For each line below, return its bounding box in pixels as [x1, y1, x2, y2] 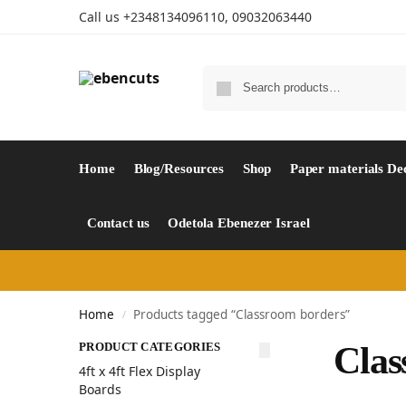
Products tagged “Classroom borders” [133, 306, 351, 323]
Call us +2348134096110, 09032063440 [79, 8, 312, 25]
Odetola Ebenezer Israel [167, 216, 310, 230]
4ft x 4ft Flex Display [79, 362, 200, 381]
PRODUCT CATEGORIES [79, 340, 221, 353]
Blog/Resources [133, 161, 224, 176]
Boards [79, 381, 121, 399]
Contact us [86, 216, 150, 230]
